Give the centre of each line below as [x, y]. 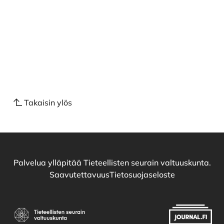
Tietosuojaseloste [142, 174]
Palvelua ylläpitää [48, 162]
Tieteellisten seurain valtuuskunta [146, 162]
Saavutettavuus [79, 174]
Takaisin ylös [48, 102]
